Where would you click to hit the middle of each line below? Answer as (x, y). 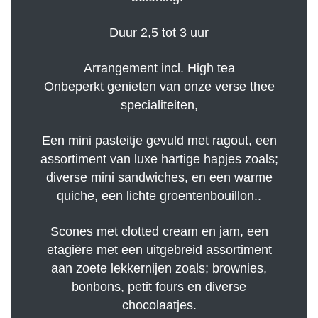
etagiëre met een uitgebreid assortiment (159, 250)
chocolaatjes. (159, 306)
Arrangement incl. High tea (159, 68)
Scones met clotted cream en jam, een (159, 232)
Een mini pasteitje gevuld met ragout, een (159, 141)
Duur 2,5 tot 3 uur (159, 33)
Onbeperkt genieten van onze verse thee (159, 87)
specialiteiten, (159, 105)
